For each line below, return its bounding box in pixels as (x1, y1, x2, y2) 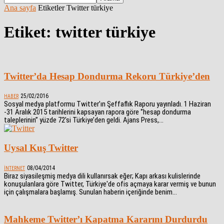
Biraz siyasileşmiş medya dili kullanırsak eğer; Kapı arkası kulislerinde (4, 171, 200, 180)
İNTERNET (4, 165, 25, 171)
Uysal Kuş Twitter (4, 142, 78, 153)
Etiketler (38, 3, 64, 12)
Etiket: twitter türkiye (4, 23, 155, 41)
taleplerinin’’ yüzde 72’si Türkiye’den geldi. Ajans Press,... (4, 115, 163, 125)
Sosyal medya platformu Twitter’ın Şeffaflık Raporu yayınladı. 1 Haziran (4, 99, 211, 109)
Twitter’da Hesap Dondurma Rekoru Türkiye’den (4, 70, 210, 81)
